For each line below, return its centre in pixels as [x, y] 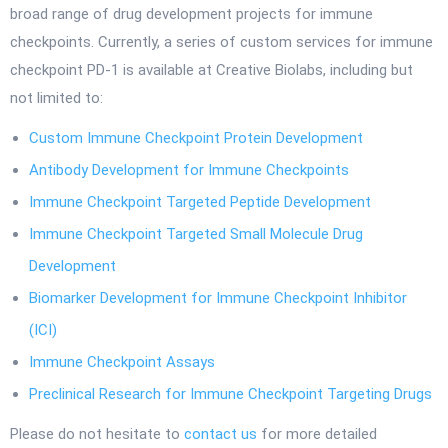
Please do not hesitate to [97, 434]
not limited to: [56, 98]
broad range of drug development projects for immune [191, 14]
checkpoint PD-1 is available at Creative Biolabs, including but [211, 70]
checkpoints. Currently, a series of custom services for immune [221, 42]
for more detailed [317, 434]
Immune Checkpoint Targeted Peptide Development [200, 202]
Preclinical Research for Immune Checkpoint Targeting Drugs [230, 394]
